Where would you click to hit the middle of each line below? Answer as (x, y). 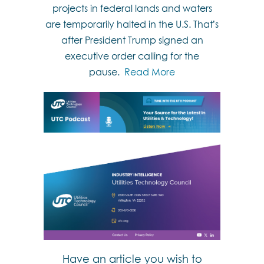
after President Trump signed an (132, 40)
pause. (107, 72)
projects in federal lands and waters (132, 8)
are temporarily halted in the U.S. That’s (132, 24)
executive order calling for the (132, 56)
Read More (150, 72)
